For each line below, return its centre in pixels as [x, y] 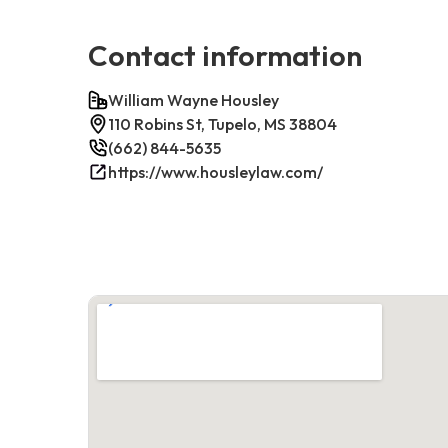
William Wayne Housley [193, 99]
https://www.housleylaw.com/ [215, 171]
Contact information [225, 54]
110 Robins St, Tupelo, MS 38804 [222, 123]
